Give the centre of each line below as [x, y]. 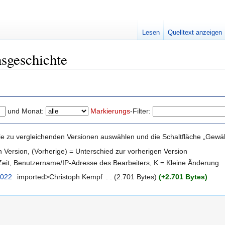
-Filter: [140, 111]
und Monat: [26, 111]
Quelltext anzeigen [195, 33]
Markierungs [110, 111]
